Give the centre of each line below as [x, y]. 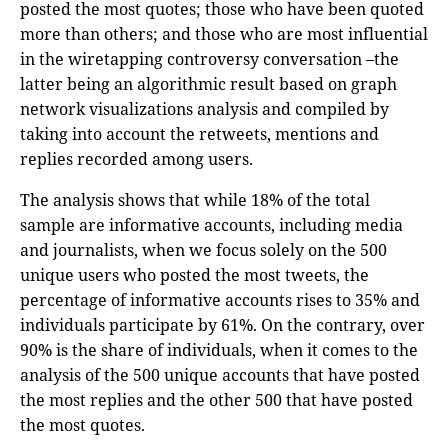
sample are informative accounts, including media [211, 224]
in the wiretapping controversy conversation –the [209, 58]
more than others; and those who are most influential [224, 33]
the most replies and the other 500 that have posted [216, 399]
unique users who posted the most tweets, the [194, 274]
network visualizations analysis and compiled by [204, 108]
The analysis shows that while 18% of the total [195, 199]
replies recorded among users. [136, 158]
